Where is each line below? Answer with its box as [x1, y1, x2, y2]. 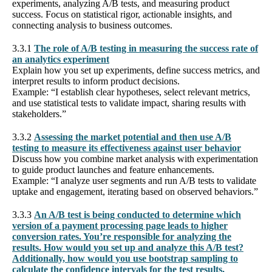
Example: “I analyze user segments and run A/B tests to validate [12, 175, 256, 186]
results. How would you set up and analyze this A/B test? [12, 242, 243, 253]
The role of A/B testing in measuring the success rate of [34, 42, 258, 53]
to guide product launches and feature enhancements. [12, 164, 214, 175]
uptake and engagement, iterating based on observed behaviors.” [12, 186, 258, 197]
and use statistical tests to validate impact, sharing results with [12, 97, 246, 108]
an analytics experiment [12, 53, 109, 64]
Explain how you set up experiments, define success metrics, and [12, 64, 260, 75]
